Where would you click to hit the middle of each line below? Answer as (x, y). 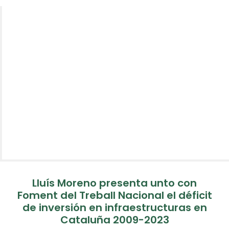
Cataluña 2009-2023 (114, 220)
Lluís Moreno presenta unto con (114, 183)
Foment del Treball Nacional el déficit (114, 195)
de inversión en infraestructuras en (114, 208)
